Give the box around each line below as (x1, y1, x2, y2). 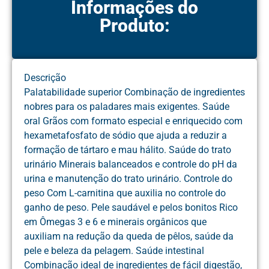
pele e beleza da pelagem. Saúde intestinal (24, 245, 204, 257)
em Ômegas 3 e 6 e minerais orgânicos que (24, 216, 207, 228)
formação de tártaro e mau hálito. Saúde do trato (24, 144, 231, 156)
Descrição (24, 72, 66, 84)
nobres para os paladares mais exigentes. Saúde (24, 101, 229, 113)
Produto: (99, 15, 170, 37)
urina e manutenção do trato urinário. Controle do (24, 173, 232, 185)
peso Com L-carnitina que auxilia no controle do (24, 187, 226, 199)
